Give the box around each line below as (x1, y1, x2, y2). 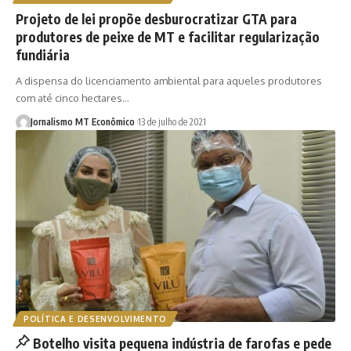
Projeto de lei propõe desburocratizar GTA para (16, 9, 297, 27)
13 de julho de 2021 (137, 115, 206, 128)
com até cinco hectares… (16, 91, 129, 104)
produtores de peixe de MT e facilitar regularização (16, 27, 320, 45)
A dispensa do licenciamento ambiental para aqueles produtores (16, 74, 322, 87)
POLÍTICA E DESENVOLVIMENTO (24, 313, 168, 324)
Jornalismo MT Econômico (30, 115, 135, 128)
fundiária (16, 45, 70, 63)
